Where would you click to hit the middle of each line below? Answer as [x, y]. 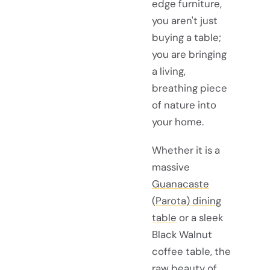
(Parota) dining [187, 201]
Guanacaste [181, 184]
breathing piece [190, 88]
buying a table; [187, 38]
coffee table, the [191, 252]
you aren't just [185, 21]
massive [171, 167]
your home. [178, 122]
